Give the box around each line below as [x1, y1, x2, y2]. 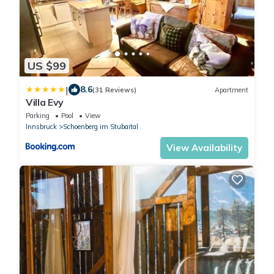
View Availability [166, 142, 242, 154]
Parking [26, 111, 50, 120]
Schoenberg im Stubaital [63, 122, 138, 131]
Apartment [215, 85, 248, 94]
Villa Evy [26, 96, 64, 109]
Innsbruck [26, 122, 57, 131]
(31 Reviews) [92, 85, 136, 94]
